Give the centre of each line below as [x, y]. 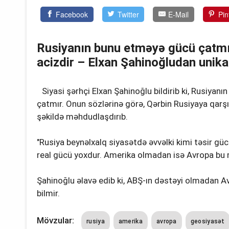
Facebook [72, 15]
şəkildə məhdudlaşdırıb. [82, 117]
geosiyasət [208, 222]
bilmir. [48, 193]
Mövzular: [56, 221]
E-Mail [179, 15]
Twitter [128, 15]
